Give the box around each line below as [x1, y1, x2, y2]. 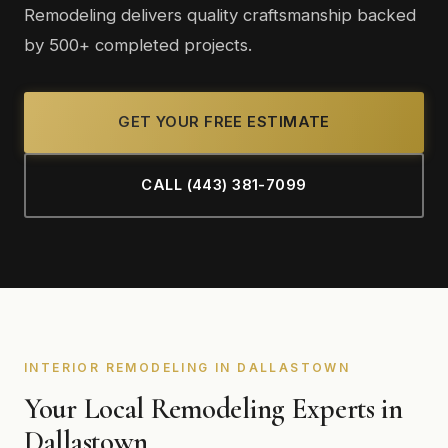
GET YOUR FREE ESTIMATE [118, 113, 330, 131]
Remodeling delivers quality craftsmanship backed [24, 5, 416, 25]
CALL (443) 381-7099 [141, 176, 307, 194]
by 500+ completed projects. [24, 35, 252, 55]
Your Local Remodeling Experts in [24, 391, 403, 426]
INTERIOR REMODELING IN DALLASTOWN [24, 360, 351, 375]
